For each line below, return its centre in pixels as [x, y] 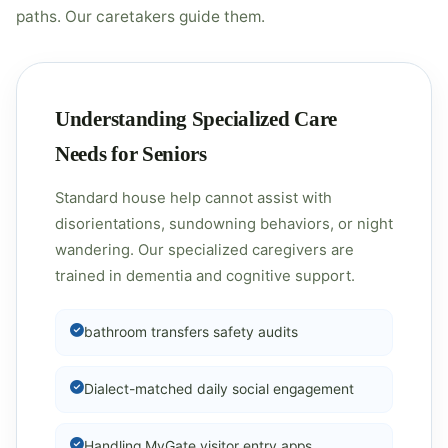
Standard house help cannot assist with [193, 198]
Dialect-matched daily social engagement [219, 389]
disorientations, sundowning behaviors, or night [224, 224]
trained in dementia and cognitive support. [205, 276]
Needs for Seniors [131, 153]
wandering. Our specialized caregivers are [204, 250]
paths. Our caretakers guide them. [140, 16]
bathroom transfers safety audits [191, 332]
